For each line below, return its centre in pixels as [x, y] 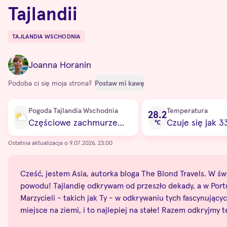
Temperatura [187, 110]
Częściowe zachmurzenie [121, 122]
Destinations [30, 42]
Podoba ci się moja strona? [51, 83]
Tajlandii [43, 14]
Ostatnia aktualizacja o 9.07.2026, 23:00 [60, 142]
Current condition [40, 105]
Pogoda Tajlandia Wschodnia [73, 110]
